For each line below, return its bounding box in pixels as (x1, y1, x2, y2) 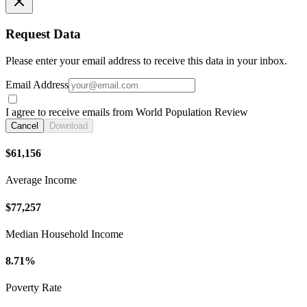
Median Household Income (5, 228, 123, 240)
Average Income (5, 174, 77, 186)
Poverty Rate (5, 282, 62, 294)
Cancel (11, 120, 38, 131)
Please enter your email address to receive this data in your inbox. (5, 54, 287, 66)
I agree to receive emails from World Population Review (5, 106, 248, 118)
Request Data (5, 27, 81, 41)
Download (49, 120, 88, 131)
